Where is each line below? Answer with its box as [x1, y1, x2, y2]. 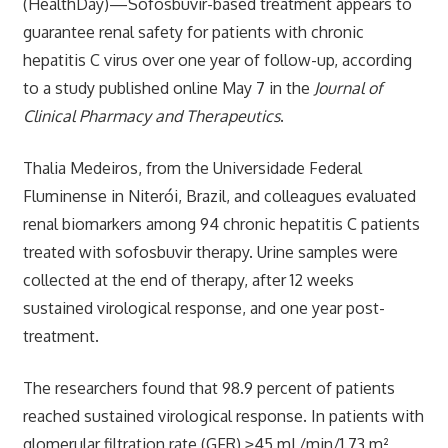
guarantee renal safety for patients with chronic [22, 21, 364, 42]
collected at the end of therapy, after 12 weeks [22, 269, 354, 290]
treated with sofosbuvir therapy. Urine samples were [22, 241, 398, 262]
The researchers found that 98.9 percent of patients [22, 377, 395, 398]
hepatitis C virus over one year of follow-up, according [22, 49, 412, 70]
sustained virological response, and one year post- [22, 297, 385, 318]
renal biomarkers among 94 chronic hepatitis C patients [22, 213, 420, 234]
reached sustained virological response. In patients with [22, 405, 424, 426]
